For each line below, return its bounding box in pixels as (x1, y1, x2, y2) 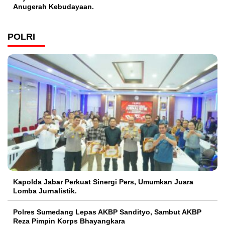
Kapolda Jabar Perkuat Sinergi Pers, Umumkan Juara (13, 177, 193, 186)
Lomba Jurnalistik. (13, 186, 77, 195)
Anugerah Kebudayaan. (13, 2, 94, 11)
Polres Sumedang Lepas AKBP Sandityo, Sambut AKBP (13, 207, 201, 216)
